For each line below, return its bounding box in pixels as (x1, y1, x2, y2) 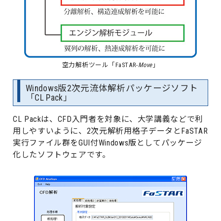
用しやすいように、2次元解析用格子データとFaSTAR (13, 126, 208, 136)
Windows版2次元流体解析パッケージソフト (26, 83, 198, 94)
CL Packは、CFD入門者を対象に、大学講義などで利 (13, 114, 203, 124)
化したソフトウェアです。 (13, 150, 110, 160)
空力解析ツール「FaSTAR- (62, 61, 138, 69)
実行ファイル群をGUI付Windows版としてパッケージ (13, 138, 202, 148)
